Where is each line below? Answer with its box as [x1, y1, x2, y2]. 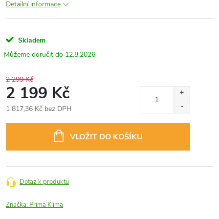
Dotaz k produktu [20, 177, 69, 186]
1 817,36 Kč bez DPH [6, 104, 72, 113]
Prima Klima [29, 200, 63, 209]
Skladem [16, 36, 45, 45]
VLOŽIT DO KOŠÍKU [69, 131, 143, 142]
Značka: [6, 200, 29, 209]
